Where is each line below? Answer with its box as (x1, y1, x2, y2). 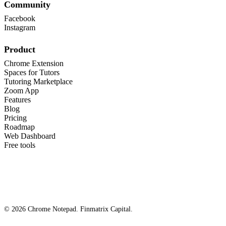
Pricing (4, 114, 27, 123)
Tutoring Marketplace (4, 77, 73, 86)
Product (4, 44, 35, 55)
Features (4, 95, 31, 104)
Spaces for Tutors (4, 68, 60, 77)
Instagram (4, 23, 35, 32)
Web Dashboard (4, 132, 55, 141)
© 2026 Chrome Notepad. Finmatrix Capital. (4, 205, 133, 213)
